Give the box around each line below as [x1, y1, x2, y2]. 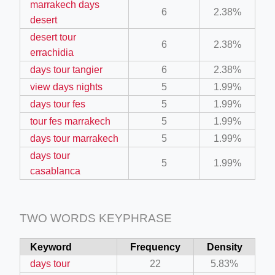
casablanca [30, 165, 80, 176]
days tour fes [30, 98, 85, 109]
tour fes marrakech [30, 115, 110, 126]
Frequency [130, 241, 180, 252]
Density [206, 241, 242, 252]
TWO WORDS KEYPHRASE [20, 211, 172, 225]
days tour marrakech [30, 133, 118, 144]
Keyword [30, 241, 72, 252]
